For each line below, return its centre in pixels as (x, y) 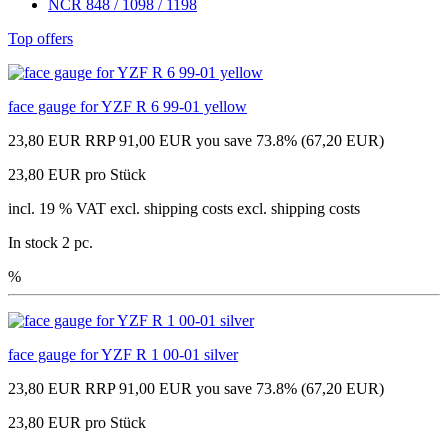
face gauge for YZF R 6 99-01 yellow (127, 106)
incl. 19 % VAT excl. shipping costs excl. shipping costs (184, 208)
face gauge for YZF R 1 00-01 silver (123, 354)
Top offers (40, 38)
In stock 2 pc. (50, 242)
